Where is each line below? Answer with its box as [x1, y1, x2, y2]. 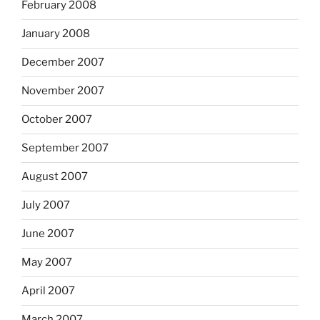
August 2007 [21, 170, 88, 184]
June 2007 [21, 227, 74, 241]
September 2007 [21, 141, 109, 155]
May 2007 [21, 256, 72, 269]
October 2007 [21, 113, 92, 126]
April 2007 [21, 284, 75, 298]
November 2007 [21, 84, 104, 98]
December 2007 [21, 56, 104, 69]
